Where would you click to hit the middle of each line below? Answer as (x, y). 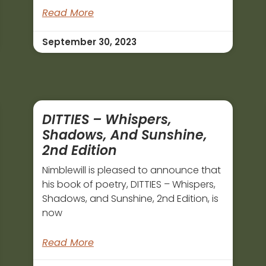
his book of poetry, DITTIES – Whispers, (129, 185)
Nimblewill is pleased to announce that (131, 170)
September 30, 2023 (89, 42)
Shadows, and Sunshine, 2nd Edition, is (130, 199)
